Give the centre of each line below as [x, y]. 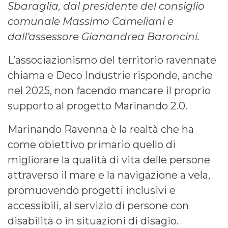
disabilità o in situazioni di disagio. [93, 221]
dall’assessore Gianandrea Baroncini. [104, 36]
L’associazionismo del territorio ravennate [112, 60]
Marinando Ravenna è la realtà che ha [101, 129]
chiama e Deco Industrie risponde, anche [110, 75]
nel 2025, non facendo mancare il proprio [109, 90]
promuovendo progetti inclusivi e [92, 190]
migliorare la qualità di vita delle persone [109, 160]
